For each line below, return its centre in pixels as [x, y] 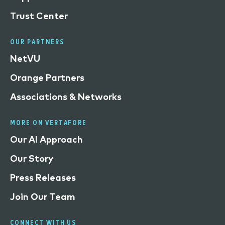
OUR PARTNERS [37, 41]
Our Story [32, 158]
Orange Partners [47, 77]
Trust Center [39, 16]
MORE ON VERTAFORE [49, 122]
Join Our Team [43, 196]
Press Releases [43, 177]
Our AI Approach [46, 139]
